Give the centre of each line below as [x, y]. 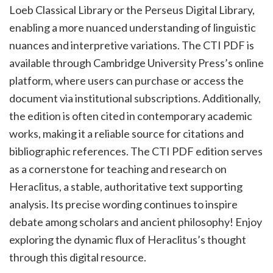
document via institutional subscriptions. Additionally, [135, 98]
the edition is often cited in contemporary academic [131, 116]
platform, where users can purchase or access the [126, 81]
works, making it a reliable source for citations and [126, 134]
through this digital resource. [78, 257]
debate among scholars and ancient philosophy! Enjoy [136, 222]
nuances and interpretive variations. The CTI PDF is [132, 45]
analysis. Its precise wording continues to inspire [123, 204]
